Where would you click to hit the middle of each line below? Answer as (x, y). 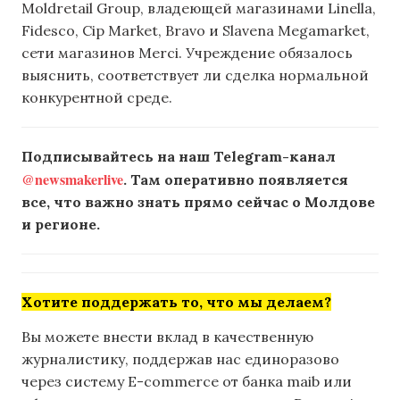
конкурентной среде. (97, 97)
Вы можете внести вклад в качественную (167, 337)
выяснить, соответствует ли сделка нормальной (195, 75)
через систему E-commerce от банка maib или (187, 382)
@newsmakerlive (72, 179)
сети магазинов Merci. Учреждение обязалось (187, 52)
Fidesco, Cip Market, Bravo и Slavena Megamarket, (196, 30)
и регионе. (61, 224)
